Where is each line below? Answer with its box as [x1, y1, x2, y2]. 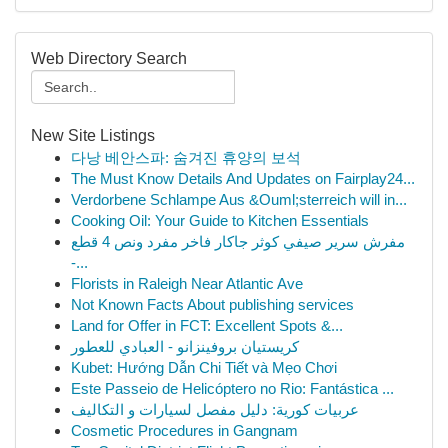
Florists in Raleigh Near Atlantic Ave [71, 275, 303, 292]
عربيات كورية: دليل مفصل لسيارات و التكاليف [71, 401, 359, 418]
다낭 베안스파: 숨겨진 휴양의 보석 [71, 149, 301, 166]
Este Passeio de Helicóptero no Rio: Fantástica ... [71, 380, 394, 397]
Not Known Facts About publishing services [71, 296, 354, 313]
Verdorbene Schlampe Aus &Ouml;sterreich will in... [71, 191, 407, 208]
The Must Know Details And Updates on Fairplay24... [71, 170, 415, 187]
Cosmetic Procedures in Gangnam [71, 422, 298, 439]
